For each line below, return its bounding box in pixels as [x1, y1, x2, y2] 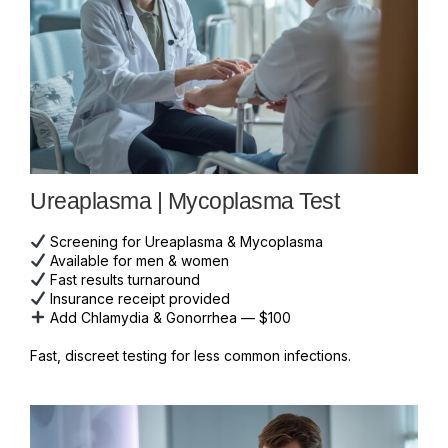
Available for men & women [45, 251, 229, 269]
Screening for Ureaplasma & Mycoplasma [45, 232, 323, 250]
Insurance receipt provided [45, 289, 230, 307]
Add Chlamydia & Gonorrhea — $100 [45, 308, 291, 326]
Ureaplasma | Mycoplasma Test [30, 187, 339, 214]
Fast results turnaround [45, 270, 200, 288]
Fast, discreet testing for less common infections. [30, 346, 351, 364]
